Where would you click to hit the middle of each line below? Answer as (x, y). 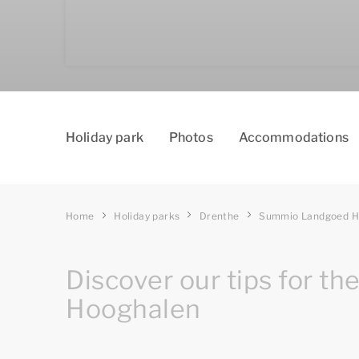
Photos (191, 137)
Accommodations (293, 137)
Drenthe (219, 216)
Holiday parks (147, 216)
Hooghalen (133, 309)
